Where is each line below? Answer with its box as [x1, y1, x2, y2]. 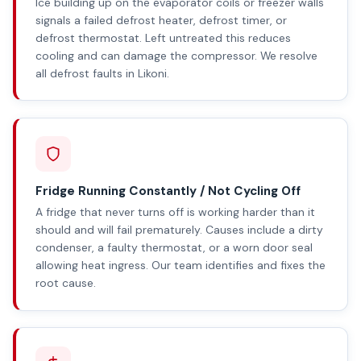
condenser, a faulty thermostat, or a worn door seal [35, 240, 313, 255]
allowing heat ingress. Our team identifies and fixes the [35, 258, 326, 273]
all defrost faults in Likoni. [35, 65, 169, 81]
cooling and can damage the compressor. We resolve [35, 48, 317, 63]
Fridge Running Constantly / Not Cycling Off [35, 182, 301, 199]
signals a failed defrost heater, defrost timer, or [35, 12, 287, 27]
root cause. [35, 276, 96, 291]
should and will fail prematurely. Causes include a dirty [35, 222, 323, 238]
